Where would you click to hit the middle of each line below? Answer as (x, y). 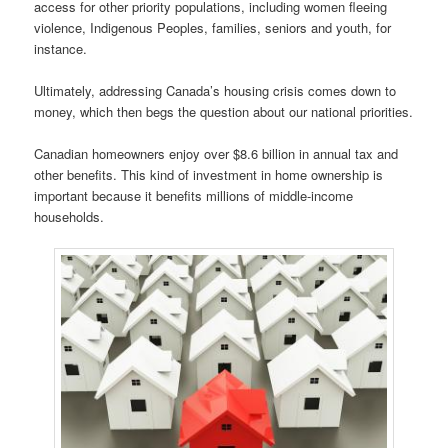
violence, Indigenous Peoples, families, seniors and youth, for (213, 27)
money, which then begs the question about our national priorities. (224, 111)
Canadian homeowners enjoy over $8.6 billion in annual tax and (216, 153)
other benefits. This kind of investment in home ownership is (209, 174)
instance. (61, 48)
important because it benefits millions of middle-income (194, 195)
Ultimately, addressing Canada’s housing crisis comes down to (215, 90)
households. (69, 216)
